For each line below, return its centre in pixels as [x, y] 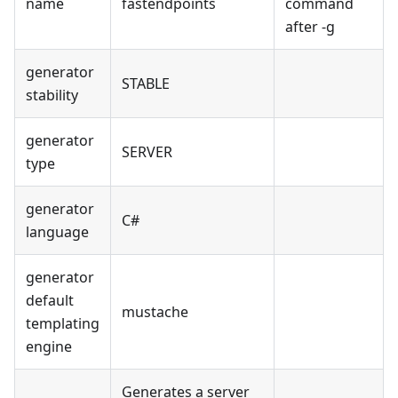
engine [49, 346]
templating [63, 323]
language [57, 231]
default [50, 300]
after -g [310, 26]
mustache [155, 311]
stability [52, 95]
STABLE [146, 83]
